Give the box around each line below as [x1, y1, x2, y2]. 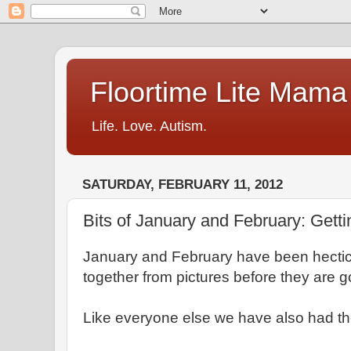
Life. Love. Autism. [92, 118, 207, 134]
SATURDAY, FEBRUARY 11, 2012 [82, 177, 283, 193]
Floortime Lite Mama [90, 76, 347, 108]
